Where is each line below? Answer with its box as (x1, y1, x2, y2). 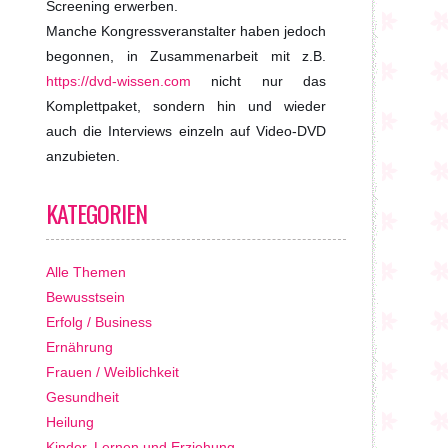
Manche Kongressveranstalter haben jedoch (46, 23, 326, 39)
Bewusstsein (46, 289, 125, 305)
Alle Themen (46, 264, 126, 280)
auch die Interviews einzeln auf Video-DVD (46, 123, 326, 139)
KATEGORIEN (46, 195, 147, 231)
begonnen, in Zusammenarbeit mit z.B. (46, 48, 326, 64)
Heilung (46, 414, 94, 430)
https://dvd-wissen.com (46, 73, 191, 89)
